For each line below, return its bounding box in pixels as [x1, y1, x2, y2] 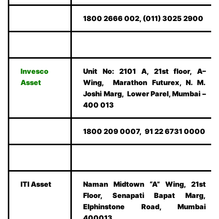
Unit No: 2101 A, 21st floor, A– [83, 67, 206, 76]
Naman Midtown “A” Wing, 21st [83, 180, 206, 189]
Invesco [21, 67, 49, 76]
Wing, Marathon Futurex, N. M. [83, 78, 206, 87]
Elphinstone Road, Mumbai [83, 202, 206, 211]
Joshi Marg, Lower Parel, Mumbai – [83, 89, 206, 98]
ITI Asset [21, 180, 52, 189]
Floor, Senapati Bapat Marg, [83, 191, 206, 200]
